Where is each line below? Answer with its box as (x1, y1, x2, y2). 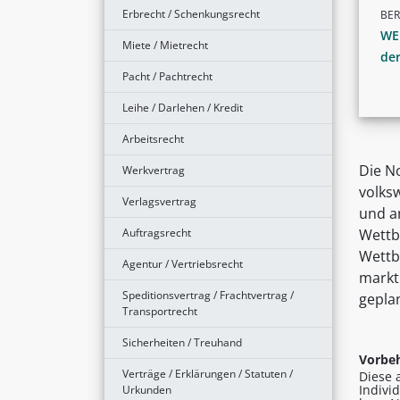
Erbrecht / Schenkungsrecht (122, 5, 260, 21)
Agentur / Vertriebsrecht (122, 255, 243, 271)
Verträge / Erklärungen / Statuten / (122, 365, 293, 381)
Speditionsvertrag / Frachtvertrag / (122, 287, 294, 303)
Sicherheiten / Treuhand (122, 334, 242, 350)
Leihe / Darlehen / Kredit (122, 99, 243, 115)
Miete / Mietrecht (122, 37, 208, 53)
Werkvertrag (122, 162, 185, 178)
